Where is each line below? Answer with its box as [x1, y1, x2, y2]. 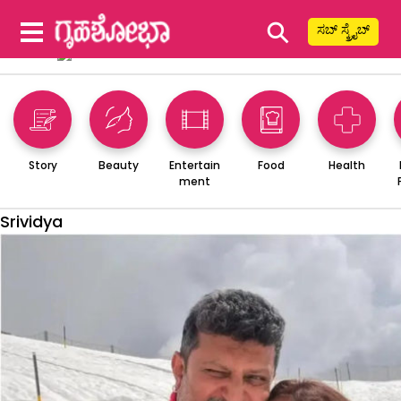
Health [328, 157, 365, 173]
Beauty [98, 157, 139, 173]
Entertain [169, 157, 220, 173]
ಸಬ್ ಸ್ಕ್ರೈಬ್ [317, 21, 370, 38]
